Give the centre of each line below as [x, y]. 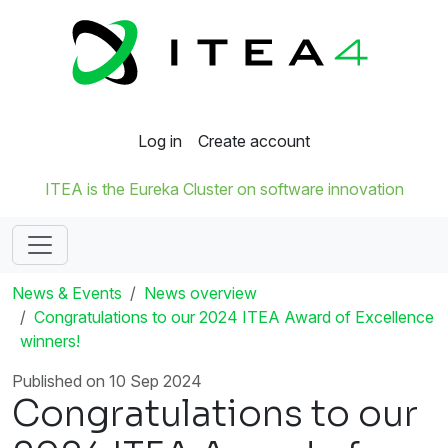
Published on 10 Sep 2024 [107, 381]
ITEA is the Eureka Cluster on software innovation [224, 189]
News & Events [67, 293]
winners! [50, 341]
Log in [160, 141]
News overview [200, 293]
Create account [254, 141]
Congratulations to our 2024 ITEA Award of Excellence [234, 317]
